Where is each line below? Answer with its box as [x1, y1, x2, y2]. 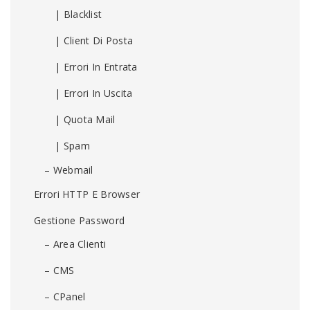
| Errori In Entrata [55, 60, 138, 73]
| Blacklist [55, 8, 102, 21]
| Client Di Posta [55, 34, 134, 47]
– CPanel [44, 290, 86, 303]
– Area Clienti [44, 237, 107, 250]
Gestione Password [34, 214, 125, 227]
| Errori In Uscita [55, 86, 133, 100]
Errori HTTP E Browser [34, 188, 140, 201]
